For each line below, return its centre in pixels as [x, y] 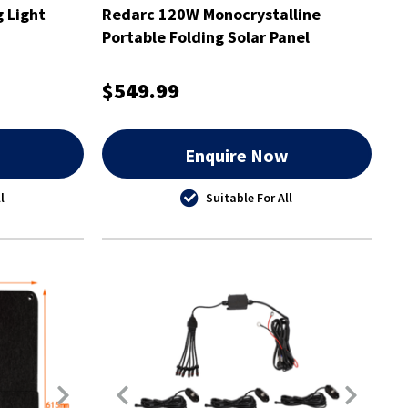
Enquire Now [236, 155]
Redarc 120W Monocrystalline [211, 14]
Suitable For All [250, 197]
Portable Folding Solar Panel [205, 36]
